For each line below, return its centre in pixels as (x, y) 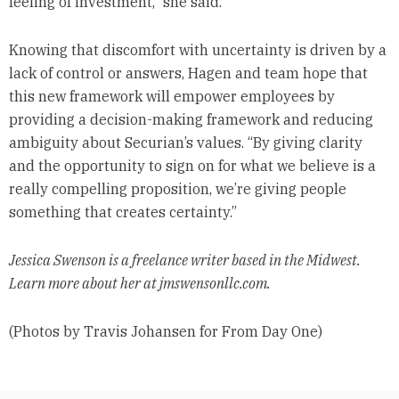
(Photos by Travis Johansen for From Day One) (165, 331)
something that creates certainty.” (122, 212)
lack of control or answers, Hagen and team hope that (188, 73)
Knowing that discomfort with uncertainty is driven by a (197, 49)
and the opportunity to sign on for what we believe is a (192, 165)
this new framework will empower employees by (171, 96)
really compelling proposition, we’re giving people (177, 188)
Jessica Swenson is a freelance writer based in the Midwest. (184, 260)
